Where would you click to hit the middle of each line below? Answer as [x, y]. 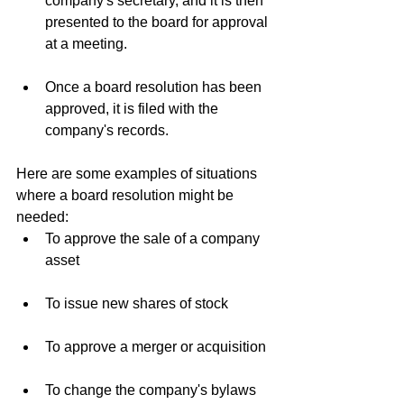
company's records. [107, 130]
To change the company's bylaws [151, 390]
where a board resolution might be [127, 195]
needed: [42, 217]
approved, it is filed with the [133, 109]
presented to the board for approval [158, 22]
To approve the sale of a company [154, 239]
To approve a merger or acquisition [156, 347]
